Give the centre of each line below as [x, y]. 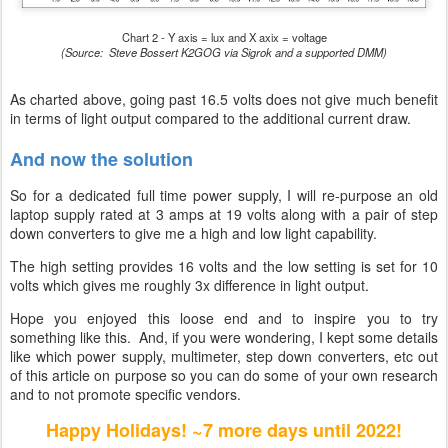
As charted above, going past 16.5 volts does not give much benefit [224, 98]
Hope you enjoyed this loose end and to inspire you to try [224, 317]
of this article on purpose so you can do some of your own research [224, 374]
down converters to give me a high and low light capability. [193, 232]
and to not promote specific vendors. [125, 393]
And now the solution [101, 158]
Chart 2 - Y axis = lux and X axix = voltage [224, 36]
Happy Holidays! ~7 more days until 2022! [224, 429]
